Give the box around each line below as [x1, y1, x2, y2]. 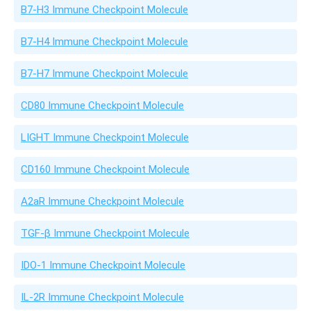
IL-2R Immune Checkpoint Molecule [21, 291, 184, 303]
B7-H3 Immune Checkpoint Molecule [21, 3, 188, 16]
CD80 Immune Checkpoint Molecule [21, 99, 184, 112]
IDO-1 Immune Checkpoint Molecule [21, 259, 185, 271]
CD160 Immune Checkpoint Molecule [21, 163, 190, 176]
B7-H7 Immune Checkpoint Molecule [21, 67, 188, 80]
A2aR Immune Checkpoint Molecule [21, 195, 184, 208]
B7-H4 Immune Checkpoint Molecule [21, 35, 188, 48]
